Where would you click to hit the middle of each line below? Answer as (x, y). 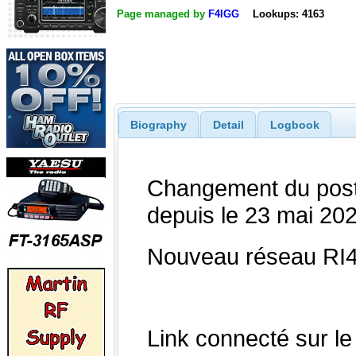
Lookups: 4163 (288, 14)
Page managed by (163, 14)
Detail (228, 124)
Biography (158, 124)
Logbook (294, 124)
